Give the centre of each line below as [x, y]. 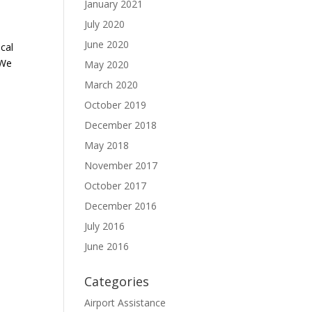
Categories [117, 281]
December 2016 [120, 206]
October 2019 [115, 105]
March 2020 [111, 85]
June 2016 [107, 246]
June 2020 [107, 44]
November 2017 [121, 165]
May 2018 [107, 145]
